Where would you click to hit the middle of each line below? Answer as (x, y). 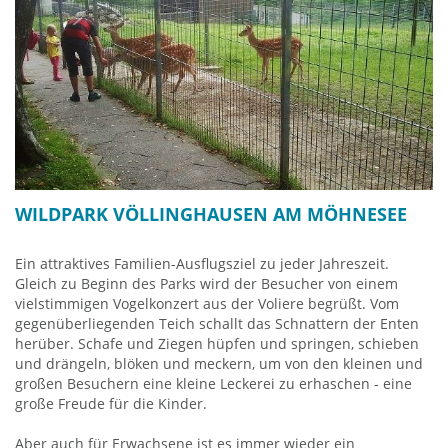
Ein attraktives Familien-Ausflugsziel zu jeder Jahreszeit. (202, 263)
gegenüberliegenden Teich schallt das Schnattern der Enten (217, 323)
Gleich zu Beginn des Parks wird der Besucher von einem (206, 283)
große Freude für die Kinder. (111, 403)
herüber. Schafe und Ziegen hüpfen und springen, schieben (217, 343)
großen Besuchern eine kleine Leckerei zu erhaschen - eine (213, 383)
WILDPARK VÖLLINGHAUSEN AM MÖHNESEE (211, 213)
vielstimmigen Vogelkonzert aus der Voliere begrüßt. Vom (207, 303)
